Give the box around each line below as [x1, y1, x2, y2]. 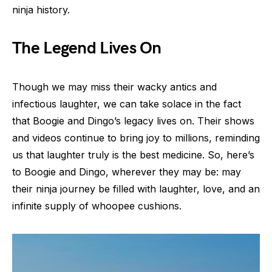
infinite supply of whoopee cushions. [12, 200, 182, 212]
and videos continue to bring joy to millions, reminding [12, 132, 260, 144]
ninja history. [12, 4, 70, 16]
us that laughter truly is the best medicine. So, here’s [12, 149, 254, 161]
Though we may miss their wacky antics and [12, 81, 217, 93]
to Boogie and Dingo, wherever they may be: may [12, 166, 241, 178]
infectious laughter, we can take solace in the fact [12, 98, 241, 110]
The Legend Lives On [12, 38, 161, 58]
